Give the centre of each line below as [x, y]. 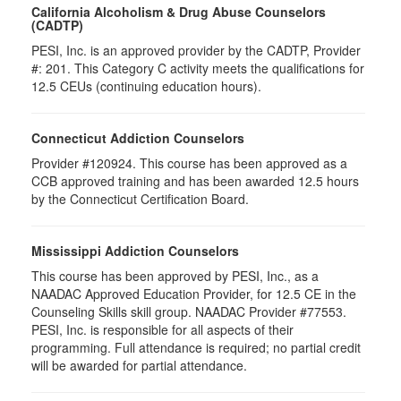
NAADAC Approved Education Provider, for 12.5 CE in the [194, 294]
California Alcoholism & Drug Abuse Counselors [179, 12]
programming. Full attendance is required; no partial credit [196, 347]
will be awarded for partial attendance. [139, 365]
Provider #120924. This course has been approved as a [189, 163]
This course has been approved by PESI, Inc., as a [175, 276]
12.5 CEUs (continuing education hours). [146, 86]
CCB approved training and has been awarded [165, 181]
